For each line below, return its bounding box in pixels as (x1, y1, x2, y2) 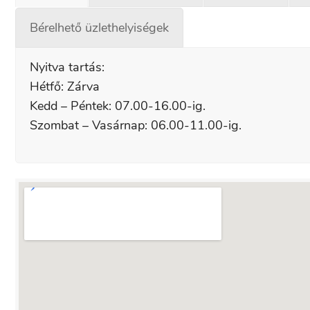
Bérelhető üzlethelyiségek (30, 19, 169, 37)
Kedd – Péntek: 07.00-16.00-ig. (30, 98, 206, 115)
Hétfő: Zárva (30, 78, 100, 95)
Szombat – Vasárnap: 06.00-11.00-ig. (30, 117, 241, 134)
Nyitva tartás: (30, 59, 104, 76)
